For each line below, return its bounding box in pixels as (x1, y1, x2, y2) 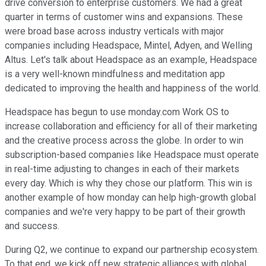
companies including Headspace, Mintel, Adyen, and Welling (5, 40, 252, 52)
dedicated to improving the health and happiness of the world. (5, 83, 260, 94)
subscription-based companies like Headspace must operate (5, 149, 259, 161)
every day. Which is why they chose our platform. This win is (5, 178, 252, 189)
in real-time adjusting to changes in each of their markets (5, 163, 239, 175)
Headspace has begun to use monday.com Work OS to (5, 106, 229, 118)
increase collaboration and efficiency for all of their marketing (5, 121, 257, 132)
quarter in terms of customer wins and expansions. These (5, 11, 243, 23)
